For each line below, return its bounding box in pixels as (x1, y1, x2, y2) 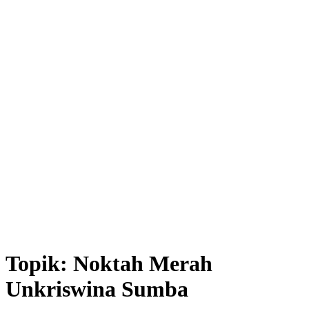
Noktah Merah (73, 251, 212, 277)
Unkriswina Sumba (6, 277, 188, 302)
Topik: (6, 251, 73, 277)
